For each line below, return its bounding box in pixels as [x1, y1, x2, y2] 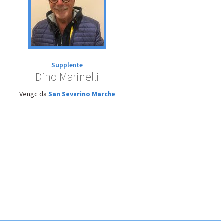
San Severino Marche [48, 89, 115, 98]
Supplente [51, 60, 83, 69]
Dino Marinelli [35, 69, 99, 84]
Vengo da [19, 89, 48, 98]
